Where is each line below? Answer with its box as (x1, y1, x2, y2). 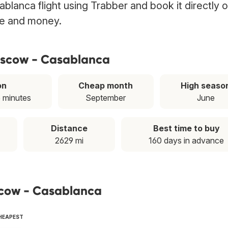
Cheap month (78, 80, 133, 91)
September (85, 93, 126, 103)
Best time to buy (153, 123, 220, 134)
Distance (51, 123, 88, 134)
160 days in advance (149, 135, 224, 146)
